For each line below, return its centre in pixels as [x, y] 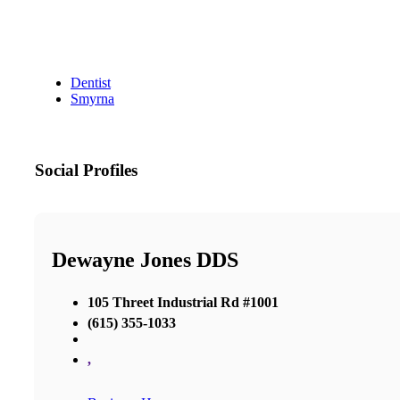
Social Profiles [86, 171]
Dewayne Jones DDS [145, 260]
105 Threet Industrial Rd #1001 [183, 302]
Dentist [91, 83]
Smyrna [92, 99]
